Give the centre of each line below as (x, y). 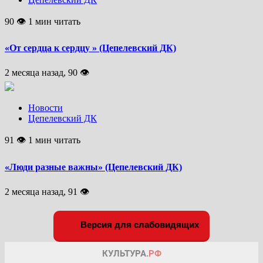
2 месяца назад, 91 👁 (47, 191)
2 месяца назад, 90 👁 (47, 73)
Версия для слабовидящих (139, 224)
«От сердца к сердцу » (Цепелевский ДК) (90, 48)
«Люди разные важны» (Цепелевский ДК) (93, 167)
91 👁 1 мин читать (43, 140)
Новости (45, 108)
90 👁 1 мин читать (43, 21)
